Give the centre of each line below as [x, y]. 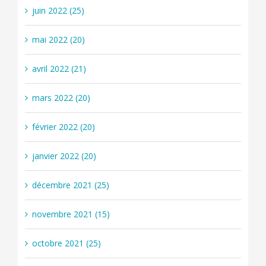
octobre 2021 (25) [66, 243]
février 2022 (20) [63, 127]
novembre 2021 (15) [71, 214]
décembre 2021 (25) [70, 185]
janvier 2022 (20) [64, 156]
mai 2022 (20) [58, 40]
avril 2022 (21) [59, 69]
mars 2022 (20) [61, 98]
